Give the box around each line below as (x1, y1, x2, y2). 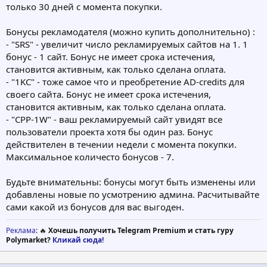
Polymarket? (6, 235, 52, 246)
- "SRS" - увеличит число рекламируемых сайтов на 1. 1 (6, 38, 248, 51)
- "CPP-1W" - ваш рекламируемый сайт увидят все (6, 113, 222, 126)
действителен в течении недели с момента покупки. (6, 138, 237, 151)
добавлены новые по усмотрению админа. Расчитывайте (6, 188, 259, 201)
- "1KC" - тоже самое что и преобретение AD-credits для (6, 76, 244, 88)
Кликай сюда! (52, 235, 104, 246)
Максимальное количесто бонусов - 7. (6, 151, 174, 163)
